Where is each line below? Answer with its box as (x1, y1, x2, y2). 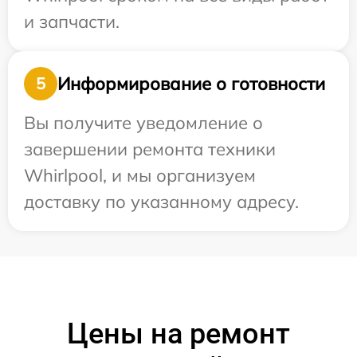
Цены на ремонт (67, 317, 290, 351)
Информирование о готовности (57, 72, 325, 95)
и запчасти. (24, 10, 120, 33)
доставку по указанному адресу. (24, 190, 299, 214)
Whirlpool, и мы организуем (24, 164, 256, 187)
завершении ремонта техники (24, 138, 276, 161)
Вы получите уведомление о (24, 112, 263, 135)
